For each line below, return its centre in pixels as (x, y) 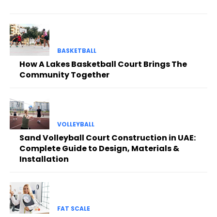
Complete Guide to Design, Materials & (99, 148)
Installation (44, 159)
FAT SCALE (73, 209)
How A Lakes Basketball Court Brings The (103, 64)
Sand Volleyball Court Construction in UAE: (108, 138)
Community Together (64, 75)
